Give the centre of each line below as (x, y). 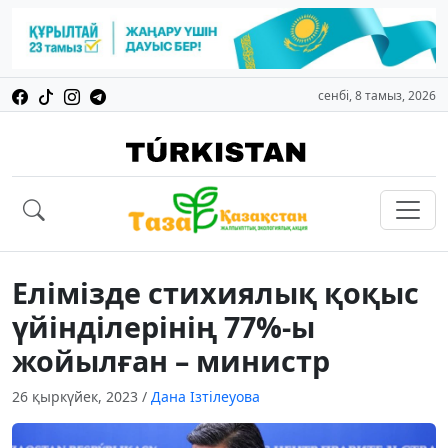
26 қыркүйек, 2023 (77, 397)
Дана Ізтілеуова (205, 397)
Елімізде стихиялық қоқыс (215, 293)
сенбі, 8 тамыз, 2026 (377, 96)
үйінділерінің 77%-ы (163, 327)
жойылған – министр (171, 361)
